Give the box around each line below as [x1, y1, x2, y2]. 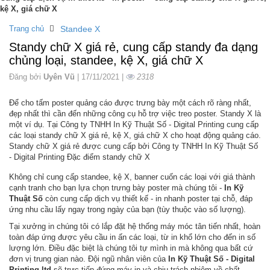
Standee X [60, 24, 100, 34]
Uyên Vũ [43, 72, 75, 81]
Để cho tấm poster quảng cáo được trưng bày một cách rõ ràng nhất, [9, 98, 251, 107]
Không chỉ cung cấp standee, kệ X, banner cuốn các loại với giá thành [9, 172, 255, 181]
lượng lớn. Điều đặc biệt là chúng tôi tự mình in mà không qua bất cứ [9, 243, 253, 253]
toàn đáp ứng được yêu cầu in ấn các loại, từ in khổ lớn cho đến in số [9, 232, 256, 242]
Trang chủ [9, 24, 44, 33]
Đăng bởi [9, 72, 43, 81]
